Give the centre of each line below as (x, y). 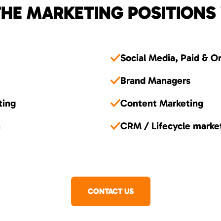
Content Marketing (162, 103)
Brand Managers (155, 81)
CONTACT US (110, 191)
